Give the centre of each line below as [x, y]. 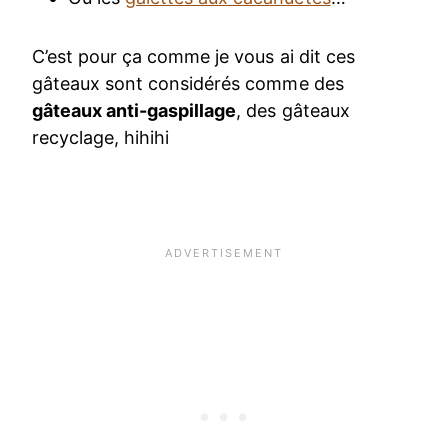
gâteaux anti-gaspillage [134, 110]
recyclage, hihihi [101, 137]
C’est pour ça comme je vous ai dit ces [193, 56]
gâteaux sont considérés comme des [188, 83]
